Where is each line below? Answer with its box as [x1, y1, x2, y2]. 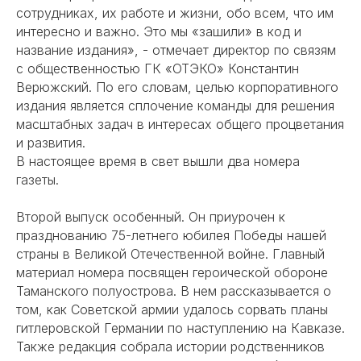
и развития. [16, 135, 85, 151]
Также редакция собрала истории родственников [16, 338, 325, 355]
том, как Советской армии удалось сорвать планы [16, 301, 328, 318]
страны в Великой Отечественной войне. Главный [16, 246, 325, 263]
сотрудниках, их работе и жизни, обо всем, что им [16, 5, 334, 22]
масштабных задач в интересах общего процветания [16, 116, 344, 133]
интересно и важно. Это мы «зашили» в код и [16, 23, 301, 40]
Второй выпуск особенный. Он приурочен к [16, 209, 285, 226]
